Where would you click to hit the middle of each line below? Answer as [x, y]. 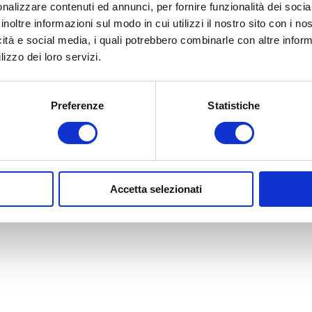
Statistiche [234, 105]
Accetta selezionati [156, 189]
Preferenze [77, 105]
